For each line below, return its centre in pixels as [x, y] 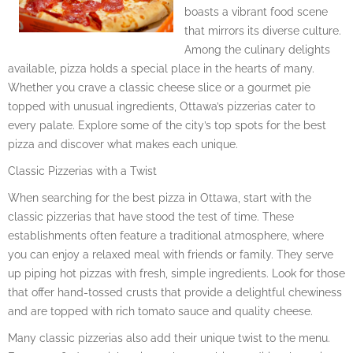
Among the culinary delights [257, 49]
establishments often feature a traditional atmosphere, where [166, 235]
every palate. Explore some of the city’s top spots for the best [167, 125]
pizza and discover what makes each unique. [123, 144]
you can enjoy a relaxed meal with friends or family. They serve [171, 254]
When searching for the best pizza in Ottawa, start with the [160, 197]
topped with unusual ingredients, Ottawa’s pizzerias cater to [162, 106]
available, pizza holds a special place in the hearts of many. [161, 68]
